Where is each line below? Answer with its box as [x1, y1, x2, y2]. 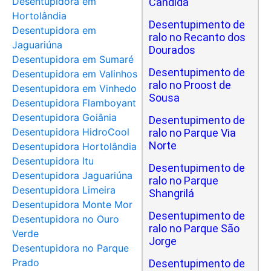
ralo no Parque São [149, 222, 240, 235]
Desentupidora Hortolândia [12, 140, 137, 152]
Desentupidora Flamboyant [12, 97, 136, 109]
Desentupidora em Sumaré [12, 53, 134, 65]
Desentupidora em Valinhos [12, 68, 137, 80]
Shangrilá [149, 187, 194, 200]
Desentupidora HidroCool [12, 126, 129, 138]
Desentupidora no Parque [12, 242, 129, 254]
